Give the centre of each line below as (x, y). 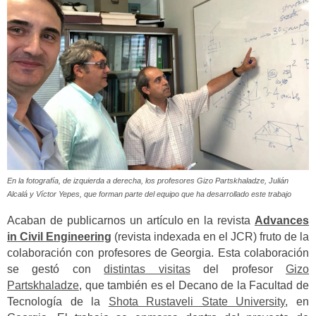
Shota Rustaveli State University (197, 301)
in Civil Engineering (59, 236)
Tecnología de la (58, 301)
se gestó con (56, 269)
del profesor (238, 269)
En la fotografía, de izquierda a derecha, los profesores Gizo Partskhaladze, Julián (148, 181)
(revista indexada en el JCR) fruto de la (210, 236)
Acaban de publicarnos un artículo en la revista (131, 220)
